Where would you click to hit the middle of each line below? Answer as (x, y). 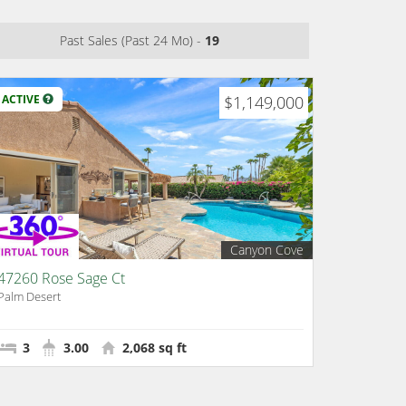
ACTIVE (22, 99)
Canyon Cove (267, 250)
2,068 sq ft (153, 348)
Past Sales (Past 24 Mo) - (132, 40)
